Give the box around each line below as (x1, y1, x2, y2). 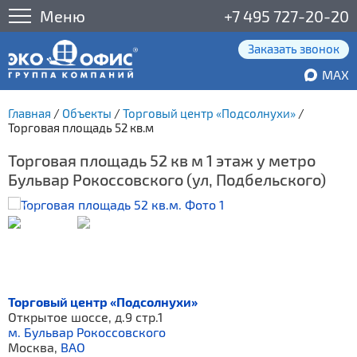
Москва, (8, 339, 61, 355)
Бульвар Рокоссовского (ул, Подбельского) (8, 170, 326, 189)
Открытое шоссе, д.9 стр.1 (8, 309, 163, 324)
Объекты (62, 106, 112, 120)
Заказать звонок (248, 41, 339, 56)
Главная (8, 106, 51, 120)
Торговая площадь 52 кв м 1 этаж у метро (8, 151, 316, 170)
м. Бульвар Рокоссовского (8, 324, 166, 339)
